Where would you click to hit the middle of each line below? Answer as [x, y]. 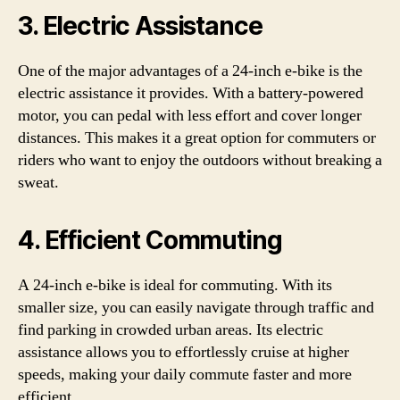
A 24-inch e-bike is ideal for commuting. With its [175, 285]
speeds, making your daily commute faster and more [185, 375]
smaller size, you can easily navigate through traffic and [196, 308]
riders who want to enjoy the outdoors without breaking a [200, 160]
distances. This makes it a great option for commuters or [197, 138]
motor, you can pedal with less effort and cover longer [190, 116]
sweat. [38, 183]
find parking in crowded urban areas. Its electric [171, 330]
